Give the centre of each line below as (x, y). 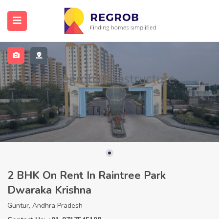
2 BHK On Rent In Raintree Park (87, 175)
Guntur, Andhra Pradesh (45, 205)
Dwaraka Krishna (49, 190)
